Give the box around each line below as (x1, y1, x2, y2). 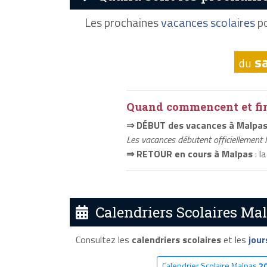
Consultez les (75, 232, 132, 247)
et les (221, 232, 249, 247)
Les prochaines (84, 13, 161, 32)
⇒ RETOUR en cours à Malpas (126, 147, 253, 162)
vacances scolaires (160, 13, 255, 32)
